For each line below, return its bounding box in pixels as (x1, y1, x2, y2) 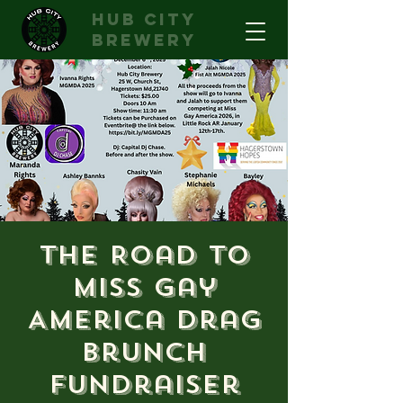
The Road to (38, 238, 250, 272)
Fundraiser (48, 368, 240, 401)
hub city (91, 9, 197, 30)
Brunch (81, 336, 207, 369)
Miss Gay (71, 271, 217, 304)
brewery (91, 30, 197, 50)
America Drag (26, 303, 262, 336)
